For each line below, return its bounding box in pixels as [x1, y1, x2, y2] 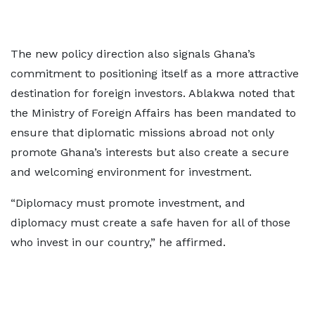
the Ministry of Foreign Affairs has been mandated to [11, 106, 296, 120]
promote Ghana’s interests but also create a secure [11, 146, 289, 159]
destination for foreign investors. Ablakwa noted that [11, 86, 295, 100]
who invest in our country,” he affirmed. [11, 236, 226, 249]
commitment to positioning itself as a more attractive [11, 67, 299, 80]
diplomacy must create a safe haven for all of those [11, 216, 290, 229]
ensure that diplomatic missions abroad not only [11, 126, 274, 139]
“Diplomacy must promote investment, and [11, 196, 245, 210]
